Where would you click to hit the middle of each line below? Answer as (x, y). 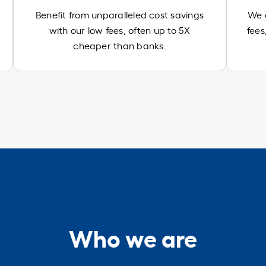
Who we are (133, 237)
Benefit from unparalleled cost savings (120, 14)
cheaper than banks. (120, 45)
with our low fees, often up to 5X (120, 29)
